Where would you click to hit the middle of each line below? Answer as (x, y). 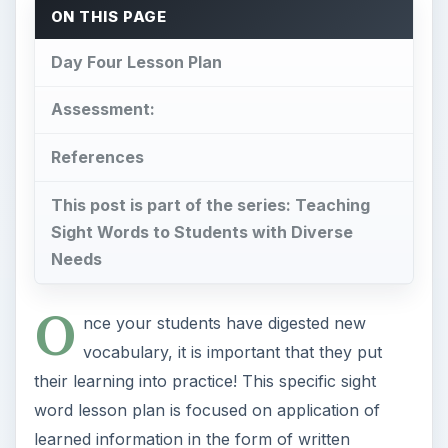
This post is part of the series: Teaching (210, 205)
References (97, 157)
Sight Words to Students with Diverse (201, 232)
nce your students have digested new (224, 322)
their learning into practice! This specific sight (204, 380)
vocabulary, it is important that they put (232, 351)
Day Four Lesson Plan (136, 61)
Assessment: (102, 109)
